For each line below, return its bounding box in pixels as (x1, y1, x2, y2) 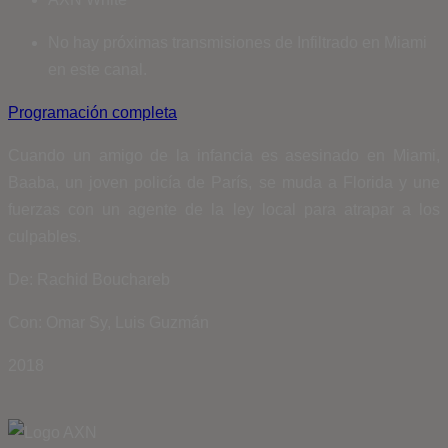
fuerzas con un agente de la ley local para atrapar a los (8, 200, 440, 218)
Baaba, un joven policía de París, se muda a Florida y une (8, 173, 440, 191)
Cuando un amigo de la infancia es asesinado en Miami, (8, 146, 440, 164)
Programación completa (8, 103, 177, 121)
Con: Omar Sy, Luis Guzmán (8, 313, 209, 331)
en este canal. (48, 60, 147, 78)
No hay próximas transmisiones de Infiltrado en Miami (48, 33, 427, 51)
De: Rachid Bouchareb (8, 270, 170, 288)
